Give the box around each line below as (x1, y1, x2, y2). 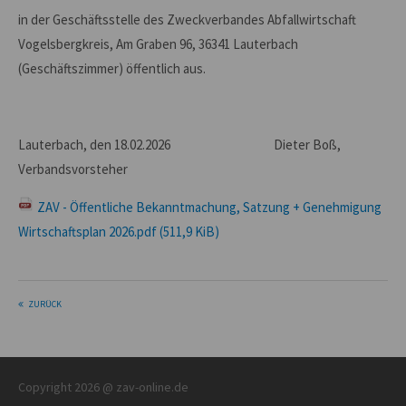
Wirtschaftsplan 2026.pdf (18, 223, 159, 240)
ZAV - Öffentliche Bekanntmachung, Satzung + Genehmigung (37, 198, 382, 216)
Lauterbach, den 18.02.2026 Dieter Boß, (18, 136, 341, 153)
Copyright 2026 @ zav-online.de (18, 379, 188, 395)
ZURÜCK (28, 298, 62, 310)
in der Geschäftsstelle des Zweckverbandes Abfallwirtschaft (18, 11, 356, 28)
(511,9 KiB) (159, 223, 219, 240)
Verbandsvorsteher (18, 160, 128, 178)
